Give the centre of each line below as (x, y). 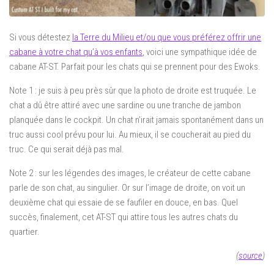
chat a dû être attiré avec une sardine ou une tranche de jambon (125, 105)
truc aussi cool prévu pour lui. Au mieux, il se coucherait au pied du (130, 134)
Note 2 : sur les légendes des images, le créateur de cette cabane (130, 173)
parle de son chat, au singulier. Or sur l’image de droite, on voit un (127, 187)
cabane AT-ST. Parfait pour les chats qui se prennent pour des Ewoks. (135, 66)
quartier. (24, 231)
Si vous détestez (41, 37)
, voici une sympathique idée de (200, 52)
